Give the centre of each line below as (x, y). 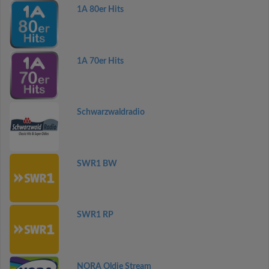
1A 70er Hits (100, 61)
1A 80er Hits (100, 10)
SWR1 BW (97, 164)
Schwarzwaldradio (110, 112)
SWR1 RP (95, 215)
